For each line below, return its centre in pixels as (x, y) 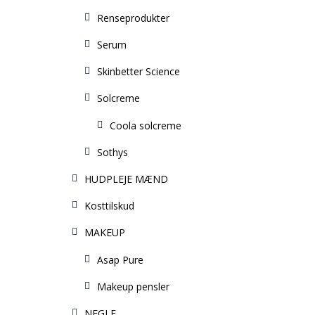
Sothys (112, 152)
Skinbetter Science (139, 71)
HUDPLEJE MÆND (126, 179)
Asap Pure (120, 260)
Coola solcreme (146, 126)
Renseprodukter (133, 18)
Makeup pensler (133, 287)
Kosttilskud (109, 206)
